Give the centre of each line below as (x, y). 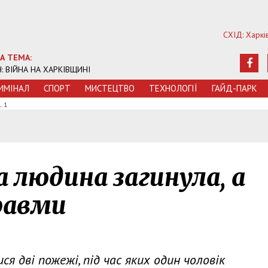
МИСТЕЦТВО (110, 88)
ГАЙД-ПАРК (234, 88)
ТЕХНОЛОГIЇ (173, 88)
